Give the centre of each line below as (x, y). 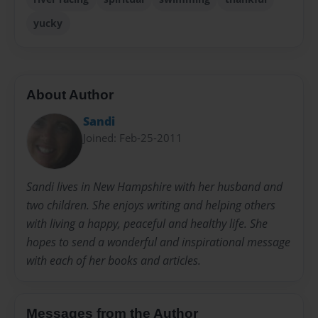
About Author (70, 95)
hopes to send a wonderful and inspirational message (158, 242)
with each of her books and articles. (114, 260)
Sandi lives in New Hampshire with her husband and (154, 186)
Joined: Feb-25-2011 (133, 137)
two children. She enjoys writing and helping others (151, 205)
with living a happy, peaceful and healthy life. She (147, 223)
